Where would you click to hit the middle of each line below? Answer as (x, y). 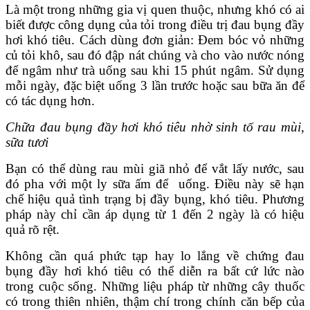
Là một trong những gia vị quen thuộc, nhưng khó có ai (155, 10)
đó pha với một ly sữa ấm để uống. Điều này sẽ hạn (155, 184)
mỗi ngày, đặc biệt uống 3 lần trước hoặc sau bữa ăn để (155, 86)
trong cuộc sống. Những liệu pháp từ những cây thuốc (155, 286)
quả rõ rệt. (33, 230)
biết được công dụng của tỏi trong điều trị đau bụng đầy (155, 25)
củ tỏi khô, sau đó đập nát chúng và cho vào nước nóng (155, 55)
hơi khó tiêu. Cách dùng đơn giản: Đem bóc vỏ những (155, 40)
